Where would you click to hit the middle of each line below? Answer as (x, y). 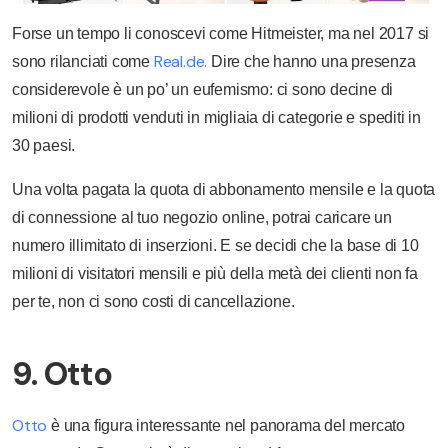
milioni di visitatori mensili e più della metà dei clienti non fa (215, 274)
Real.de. (180, 62)
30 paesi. (44, 146)
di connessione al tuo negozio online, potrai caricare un (202, 218)
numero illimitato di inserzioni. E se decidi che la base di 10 (215, 246)
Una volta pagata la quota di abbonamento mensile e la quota (224, 190)
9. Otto (62, 374)
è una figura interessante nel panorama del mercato (226, 426)
